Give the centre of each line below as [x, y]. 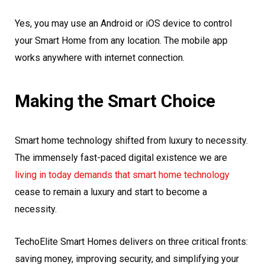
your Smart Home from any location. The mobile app [121, 41]
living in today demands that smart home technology [122, 175]
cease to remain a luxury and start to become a [111, 192]
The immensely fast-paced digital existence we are [121, 158]
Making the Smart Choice [115, 101]
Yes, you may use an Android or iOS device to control [123, 24]
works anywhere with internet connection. [100, 58]
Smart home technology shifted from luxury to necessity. [131, 141]
